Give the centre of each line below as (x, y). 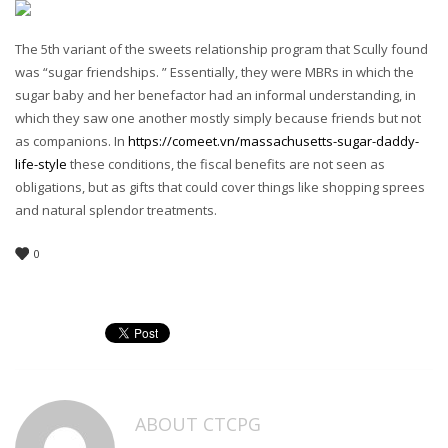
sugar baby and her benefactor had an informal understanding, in (215, 95)
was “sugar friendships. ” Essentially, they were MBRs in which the (214, 72)
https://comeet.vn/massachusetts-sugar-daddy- (273, 141)
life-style (41, 164)
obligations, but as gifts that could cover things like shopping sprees (220, 187)
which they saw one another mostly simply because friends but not (218, 118)
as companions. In (71, 141)
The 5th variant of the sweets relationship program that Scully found (221, 49)
